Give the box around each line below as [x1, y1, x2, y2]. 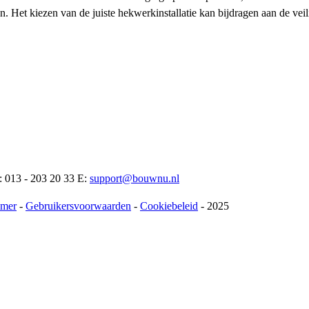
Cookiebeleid [140, 199, 198, 212]
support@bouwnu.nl [90, 172, 179, 184]
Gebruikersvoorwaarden [26, 199, 131, 212]
